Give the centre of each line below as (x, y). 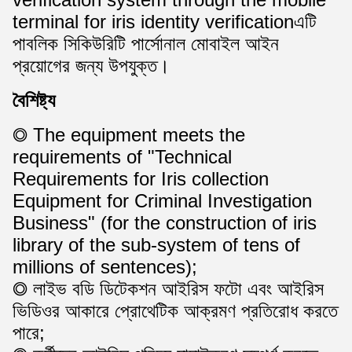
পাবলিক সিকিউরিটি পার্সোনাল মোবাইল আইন (146, 44)
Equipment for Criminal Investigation (162, 201)
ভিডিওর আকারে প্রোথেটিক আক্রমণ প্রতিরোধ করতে (175, 311)
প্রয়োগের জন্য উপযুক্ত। (91, 66)
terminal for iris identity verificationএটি (165, 22)
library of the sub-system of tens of (156, 245)
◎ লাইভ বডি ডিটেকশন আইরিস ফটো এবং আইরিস (168, 289)
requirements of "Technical (122, 157)
